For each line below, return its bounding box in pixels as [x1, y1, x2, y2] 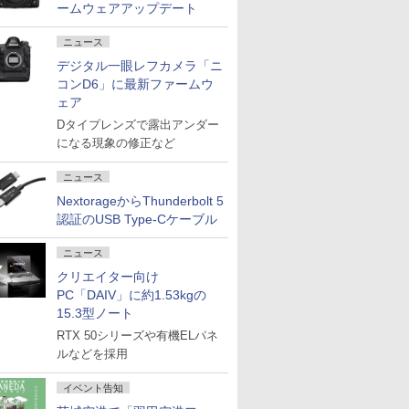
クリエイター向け [57, 269, 159, 284]
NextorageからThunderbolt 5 [57, 194, 224, 208]
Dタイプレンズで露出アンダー [57, 118, 219, 131]
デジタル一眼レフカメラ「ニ [57, 58, 223, 73]
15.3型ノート [57, 306, 133, 320]
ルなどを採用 [57, 347, 128, 361]
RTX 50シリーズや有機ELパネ [57, 329, 218, 342]
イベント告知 [63, 383, 123, 393]
